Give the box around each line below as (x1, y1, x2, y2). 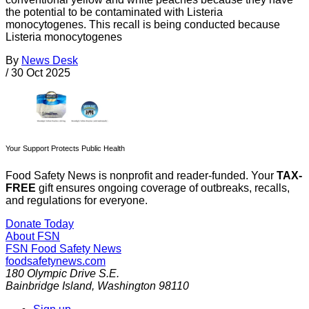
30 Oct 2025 (11, 66, 70, 79)
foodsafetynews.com (6, 255, 106, 268)
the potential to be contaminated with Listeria (6, 6, 223, 18)
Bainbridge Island (6, 280, 92, 292)
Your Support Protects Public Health (6, 144, 125, 153)
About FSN (6, 230, 60, 243)
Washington (97, 280, 156, 292)
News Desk (21, 54, 78, 66)
